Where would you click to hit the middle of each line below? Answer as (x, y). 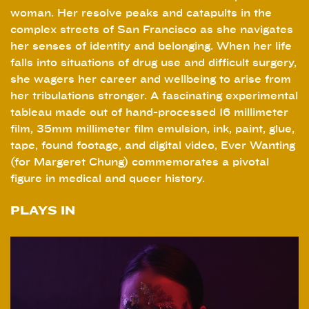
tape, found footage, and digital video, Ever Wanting (153, 145)
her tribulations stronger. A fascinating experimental (154, 96)
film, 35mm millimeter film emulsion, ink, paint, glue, (152, 129)
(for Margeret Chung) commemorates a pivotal (140, 162)
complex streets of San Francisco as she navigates (152, 29)
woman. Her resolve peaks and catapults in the (141, 13)
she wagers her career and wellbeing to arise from (151, 79)
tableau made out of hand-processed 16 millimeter (149, 112)
